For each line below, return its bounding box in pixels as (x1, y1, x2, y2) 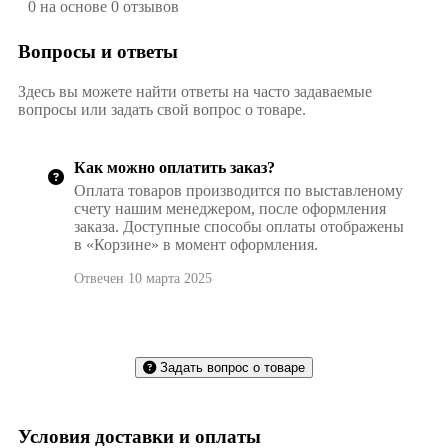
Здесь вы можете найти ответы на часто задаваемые (18, 82, 372, 100)
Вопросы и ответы (18, 40, 178, 62)
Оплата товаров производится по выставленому (74, 181, 403, 199)
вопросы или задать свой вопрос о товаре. (18, 100, 306, 118)
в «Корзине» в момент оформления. (74, 235, 318, 253)
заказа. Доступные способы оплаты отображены (74, 217, 404, 235)
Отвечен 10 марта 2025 (74, 269, 212, 286)
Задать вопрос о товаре (156, 359, 305, 375)
